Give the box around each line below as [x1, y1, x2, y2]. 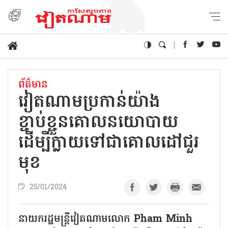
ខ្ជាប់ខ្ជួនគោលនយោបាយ [18, 110, 178, 136]
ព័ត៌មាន [18, 77, 48, 93]
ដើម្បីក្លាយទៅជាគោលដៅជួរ [18, 130, 199, 156]
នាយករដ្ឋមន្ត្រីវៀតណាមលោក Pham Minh [18, 211, 192, 227]
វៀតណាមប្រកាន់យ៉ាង [18, 90, 160, 116]
